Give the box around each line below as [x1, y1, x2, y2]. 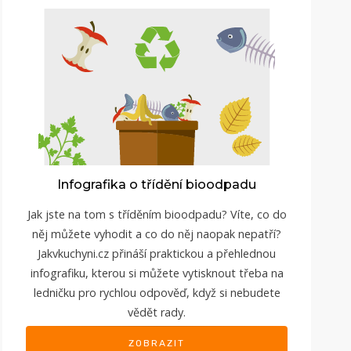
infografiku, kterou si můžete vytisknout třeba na [30, 265, 284, 280]
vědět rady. [128, 304, 186, 320]
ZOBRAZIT [128, 337, 185, 349]
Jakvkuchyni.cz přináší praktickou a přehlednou [38, 245, 276, 261]
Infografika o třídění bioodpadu [57, 176, 256, 192]
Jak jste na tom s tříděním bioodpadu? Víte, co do [27, 206, 287, 222]
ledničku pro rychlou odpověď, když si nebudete [33, 284, 280, 300]
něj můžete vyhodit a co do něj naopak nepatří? [32, 226, 281, 241]
